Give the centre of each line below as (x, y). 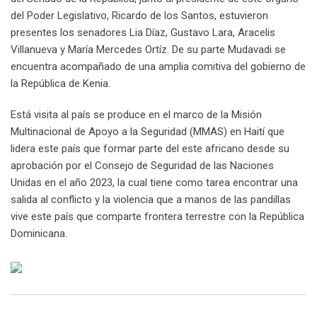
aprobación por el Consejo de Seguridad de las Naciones (142, 166)
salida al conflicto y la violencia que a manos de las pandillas (151, 200)
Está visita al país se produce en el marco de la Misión (136, 115)
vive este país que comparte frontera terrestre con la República (157, 217)
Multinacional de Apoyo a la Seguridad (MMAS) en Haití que (148, 132)
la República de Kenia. (60, 84)
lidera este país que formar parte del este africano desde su (150, 149)
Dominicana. (39, 234)
